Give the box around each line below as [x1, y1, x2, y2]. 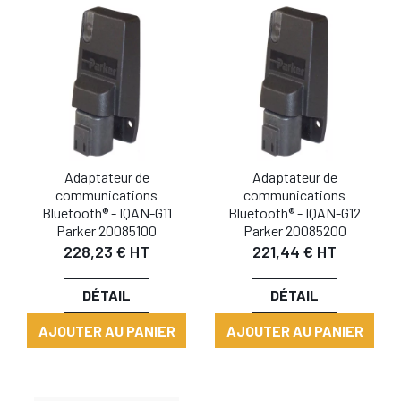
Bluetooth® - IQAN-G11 [41, 204, 172, 221]
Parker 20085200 [243, 222, 346, 239]
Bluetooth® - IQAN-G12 [228, 204, 361, 221]
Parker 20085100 [56, 222, 157, 239]
